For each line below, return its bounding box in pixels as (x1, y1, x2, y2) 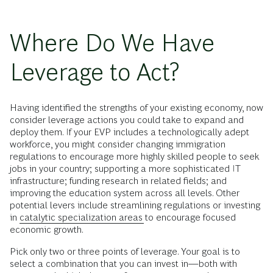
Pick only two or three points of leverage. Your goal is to (10, 246, 240, 257)
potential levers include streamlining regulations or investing (10, 200, 260, 211)
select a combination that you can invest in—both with (10, 258, 237, 269)
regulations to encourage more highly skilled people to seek (10, 151, 259, 162)
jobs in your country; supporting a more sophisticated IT (10, 163, 241, 174)
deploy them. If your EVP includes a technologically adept (10, 127, 249, 138)
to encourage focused (145, 212, 236, 223)
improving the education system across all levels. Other (10, 188, 239, 199)
